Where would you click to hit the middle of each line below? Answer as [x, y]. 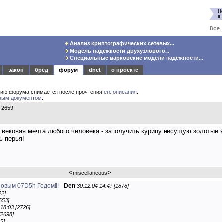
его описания [120, 92]
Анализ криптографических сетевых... [122, 43]
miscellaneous [90, 173]
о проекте [125, 70]
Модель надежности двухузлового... [119, 51]
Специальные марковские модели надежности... [136, 58]
